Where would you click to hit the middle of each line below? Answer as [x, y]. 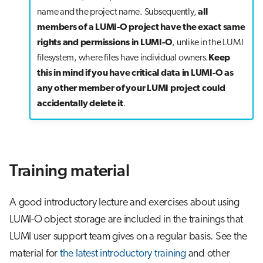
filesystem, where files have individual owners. [123, 58]
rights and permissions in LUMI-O [105, 43]
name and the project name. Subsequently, [117, 13]
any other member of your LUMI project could [131, 89]
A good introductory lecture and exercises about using [124, 203]
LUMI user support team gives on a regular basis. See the [128, 237]
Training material [70, 172]
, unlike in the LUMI [208, 43]
